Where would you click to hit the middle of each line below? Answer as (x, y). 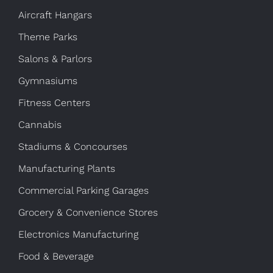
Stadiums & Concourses (73, 146)
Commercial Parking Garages (83, 190)
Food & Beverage (56, 256)
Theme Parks (48, 37)
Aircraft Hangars (55, 15)
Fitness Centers (54, 102)
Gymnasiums (48, 80)
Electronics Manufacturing (78, 234)
